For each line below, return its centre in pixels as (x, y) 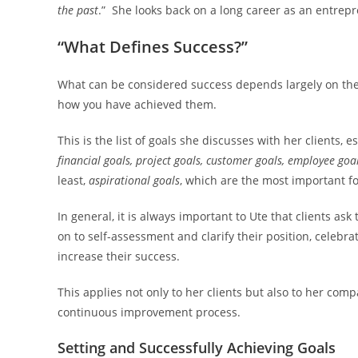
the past (78, 10)
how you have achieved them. (137, 105)
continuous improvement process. (149, 312)
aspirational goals (134, 181)
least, (73, 181)
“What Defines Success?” (153, 47)
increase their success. (119, 257)
